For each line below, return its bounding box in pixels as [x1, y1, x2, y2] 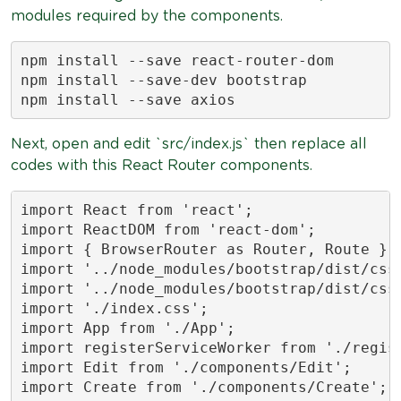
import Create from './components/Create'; [20, 378, 388, 396]
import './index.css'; [20, 299, 209, 317]
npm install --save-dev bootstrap [20, 71, 307, 89]
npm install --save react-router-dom [20, 51, 334, 69]
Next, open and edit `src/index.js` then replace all [11, 137, 367, 151]
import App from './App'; [20, 319, 235, 337]
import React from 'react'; [20, 200, 253, 218]
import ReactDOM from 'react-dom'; [20, 220, 316, 238]
